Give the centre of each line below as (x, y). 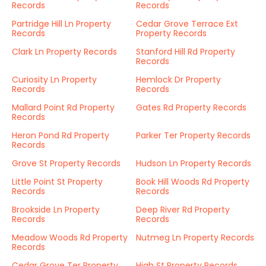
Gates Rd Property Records (191, 107)
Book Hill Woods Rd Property (193, 182)
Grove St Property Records (66, 163)
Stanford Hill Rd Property (186, 52)
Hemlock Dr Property (178, 80)
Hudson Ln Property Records (194, 163)
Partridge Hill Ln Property (61, 24)
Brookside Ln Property (56, 210)
